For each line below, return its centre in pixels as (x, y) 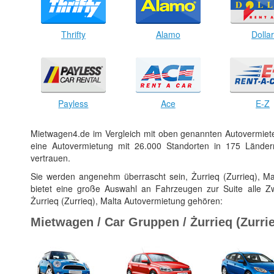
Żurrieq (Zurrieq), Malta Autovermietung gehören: (127, 200)
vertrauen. (50, 157)
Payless (73, 103)
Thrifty (73, 34)
